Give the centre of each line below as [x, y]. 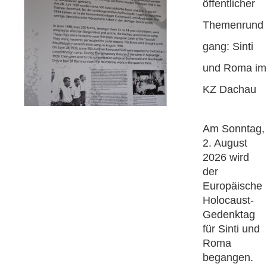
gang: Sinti [228, 47]
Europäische [232, 186]
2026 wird [226, 158]
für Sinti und [231, 229]
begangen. [228, 258]
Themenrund [233, 25]
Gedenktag [229, 215]
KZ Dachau [229, 90]
